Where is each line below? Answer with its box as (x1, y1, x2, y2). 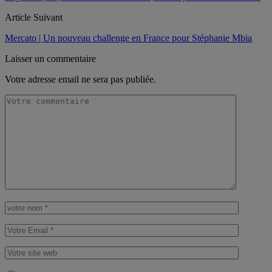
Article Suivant (5, 12, 63, 22)
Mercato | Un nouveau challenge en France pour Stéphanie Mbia (5, 32, 252, 43)
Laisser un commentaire (5, 53, 96, 64)
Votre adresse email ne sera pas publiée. (5, 73, 156, 84)
